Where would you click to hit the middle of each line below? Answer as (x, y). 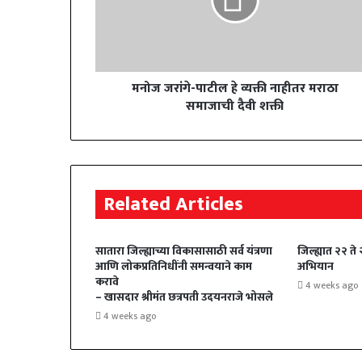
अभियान (315, 266)
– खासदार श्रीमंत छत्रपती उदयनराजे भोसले (184, 297)
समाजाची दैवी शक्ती (235, 106)
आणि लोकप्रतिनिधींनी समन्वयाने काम (174, 266)
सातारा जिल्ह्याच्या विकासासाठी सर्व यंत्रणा (184, 250)
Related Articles (173, 204)
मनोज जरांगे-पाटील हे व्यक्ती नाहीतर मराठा (235, 88)
